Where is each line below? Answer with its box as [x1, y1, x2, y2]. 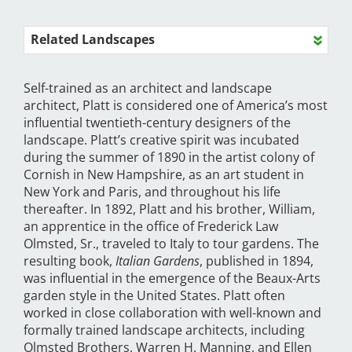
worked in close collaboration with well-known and [24, 304, 321, 322]
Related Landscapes [31, 31, 155, 49]
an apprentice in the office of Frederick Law [24, 218, 278, 236]
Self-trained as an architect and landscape [24, 79, 272, 97]
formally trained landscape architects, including [24, 321, 305, 339]
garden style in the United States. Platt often [24, 287, 285, 305]
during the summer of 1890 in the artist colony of [24, 148, 314, 167]
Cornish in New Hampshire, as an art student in [24, 166, 304, 184]
